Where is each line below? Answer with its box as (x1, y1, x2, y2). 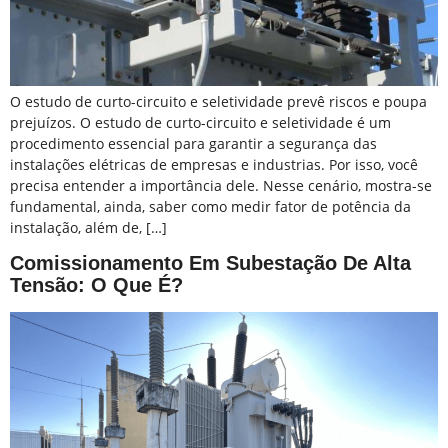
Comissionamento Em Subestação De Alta (10, 252, 411, 275)
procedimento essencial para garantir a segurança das (10, 133, 377, 153)
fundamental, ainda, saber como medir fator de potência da (10, 196, 411, 216)
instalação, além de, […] (10, 217, 167, 237)
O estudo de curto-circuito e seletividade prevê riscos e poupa (10, 91, 427, 111)
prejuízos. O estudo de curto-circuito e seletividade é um (10, 112, 391, 132)
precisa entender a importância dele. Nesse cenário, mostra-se (10, 175, 432, 195)
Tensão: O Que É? (10, 274, 183, 297)
